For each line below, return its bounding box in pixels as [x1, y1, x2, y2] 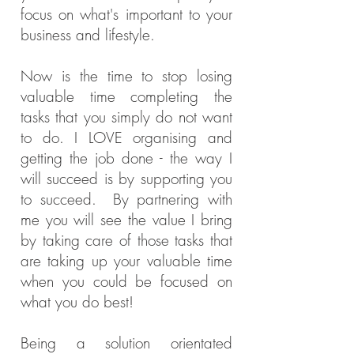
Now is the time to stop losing [21, 66, 232, 86]
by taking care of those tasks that [21, 230, 232, 250]
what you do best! [21, 292, 138, 312]
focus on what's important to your [21, 4, 232, 24]
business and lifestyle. [21, 24, 164, 45]
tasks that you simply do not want [21, 107, 232, 127]
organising [133, 127, 198, 148]
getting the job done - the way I [21, 148, 232, 168]
